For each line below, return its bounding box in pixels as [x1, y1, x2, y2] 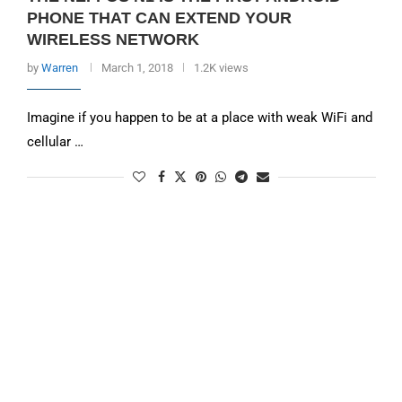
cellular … [26, 134, 83, 150]
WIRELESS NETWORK [26, 31, 199, 48]
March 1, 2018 [100, 61, 173, 74]
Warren [40, 61, 78, 74]
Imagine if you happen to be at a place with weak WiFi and [26, 109, 372, 126]
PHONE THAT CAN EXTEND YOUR [26, 9, 292, 27]
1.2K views [193, 61, 249, 74]
